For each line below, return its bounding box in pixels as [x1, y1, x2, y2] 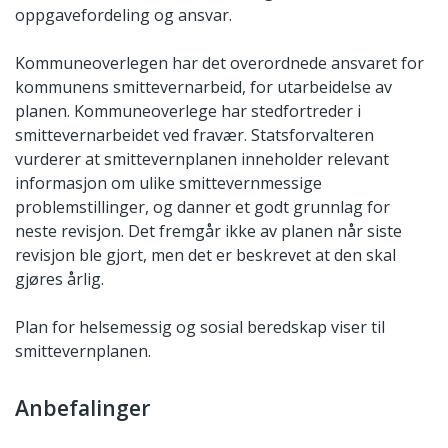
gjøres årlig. [15, 268, 104, 291]
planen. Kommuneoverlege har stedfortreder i [15, 100, 361, 123]
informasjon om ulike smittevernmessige [15, 172, 322, 195]
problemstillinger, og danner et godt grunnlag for [15, 196, 390, 219]
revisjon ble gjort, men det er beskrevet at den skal [15, 244, 396, 267]
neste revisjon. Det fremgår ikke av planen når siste [15, 220, 402, 243]
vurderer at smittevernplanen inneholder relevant [15, 148, 389, 171]
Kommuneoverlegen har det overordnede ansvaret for [15, 52, 424, 75]
